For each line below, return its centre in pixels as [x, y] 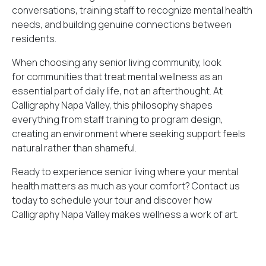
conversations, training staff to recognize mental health [132, 10]
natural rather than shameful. [74, 148]
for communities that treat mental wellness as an [117, 77]
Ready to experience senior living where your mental [125, 172]
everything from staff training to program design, [118, 119]
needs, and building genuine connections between [122, 24]
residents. [34, 39]
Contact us [216, 186]
